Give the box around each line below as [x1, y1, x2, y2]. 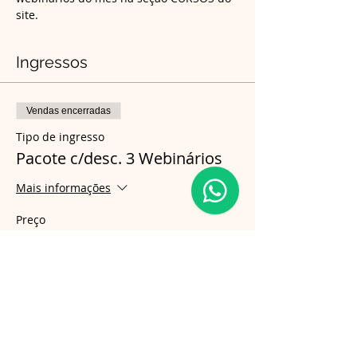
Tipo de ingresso [16, 129, 104, 144]
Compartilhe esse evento [16, 302, 202, 321]
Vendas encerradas [26, 105, 111, 116]
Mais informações [16, 180, 111, 196]
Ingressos [16, 53, 88, 72]
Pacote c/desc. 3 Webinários [16, 147, 222, 169]
